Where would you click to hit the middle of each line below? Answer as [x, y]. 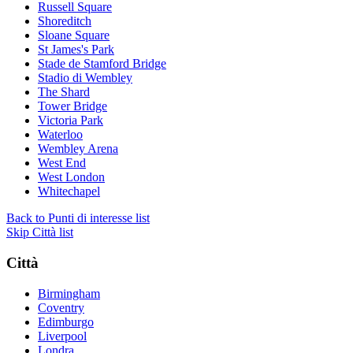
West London [71, 177]
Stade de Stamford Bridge [102, 64]
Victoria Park [71, 121]
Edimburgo [66, 321]
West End [62, 163]
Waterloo [60, 135]
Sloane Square [74, 35]
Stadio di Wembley [85, 78]
